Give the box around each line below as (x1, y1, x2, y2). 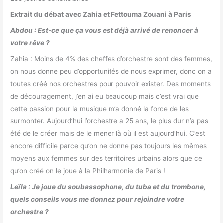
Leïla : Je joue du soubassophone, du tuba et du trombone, (10, 182, 206, 191)
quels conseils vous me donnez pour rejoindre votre (10, 195, 185, 203)
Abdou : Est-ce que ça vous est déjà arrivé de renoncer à (10, 26, 199, 34)
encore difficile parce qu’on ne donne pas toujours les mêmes (10, 141, 207, 150)
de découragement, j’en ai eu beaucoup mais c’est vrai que (10, 92, 199, 100)
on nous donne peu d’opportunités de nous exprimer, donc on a (10, 67, 212, 75)
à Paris (168, 10, 192, 19)
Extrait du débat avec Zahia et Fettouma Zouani (10, 10, 169, 19)
